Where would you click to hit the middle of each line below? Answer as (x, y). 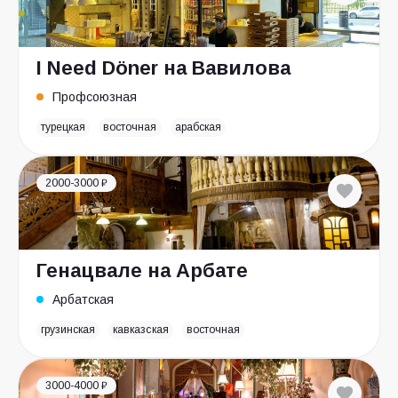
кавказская (141, 330)
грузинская (68, 330)
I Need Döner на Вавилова (163, 68)
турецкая (64, 127)
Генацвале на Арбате (142, 271)
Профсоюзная (95, 97)
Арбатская (83, 299)
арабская (198, 127)
